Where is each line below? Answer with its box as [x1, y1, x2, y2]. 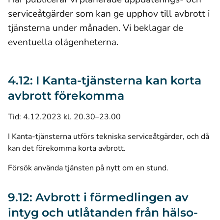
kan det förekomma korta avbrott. [8, 143, 128, 154]
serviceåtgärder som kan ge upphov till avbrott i [8, 7, 210, 20]
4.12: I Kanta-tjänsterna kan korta [8, 73, 201, 87]
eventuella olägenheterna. [8, 35, 118, 49]
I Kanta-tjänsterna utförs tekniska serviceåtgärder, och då [8, 131, 209, 142]
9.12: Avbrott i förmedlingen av [8, 190, 189, 204]
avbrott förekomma [8, 88, 124, 103]
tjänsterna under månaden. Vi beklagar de [8, 21, 183, 34]
